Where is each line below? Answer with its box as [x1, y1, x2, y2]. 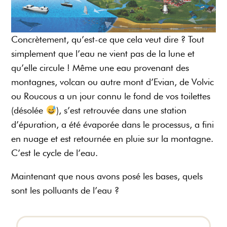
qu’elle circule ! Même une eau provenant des [11, 62, 190, 73]
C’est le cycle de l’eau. [11, 147, 104, 159]
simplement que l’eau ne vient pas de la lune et [11, 48, 195, 59]
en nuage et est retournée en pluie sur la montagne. [11, 133, 214, 144]
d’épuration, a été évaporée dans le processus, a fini [11, 119, 214, 130]
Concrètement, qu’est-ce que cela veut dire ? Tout [11, 34, 205, 45]
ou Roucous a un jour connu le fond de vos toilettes [11, 91, 211, 102]
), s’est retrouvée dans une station [56, 105, 186, 116]
